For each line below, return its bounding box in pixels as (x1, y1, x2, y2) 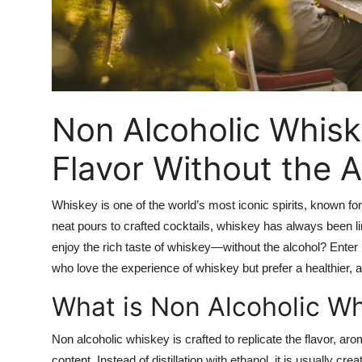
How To (12, 45, 60, 61)
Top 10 (12, 6, 53, 22)
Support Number (12, 85, 115, 101)
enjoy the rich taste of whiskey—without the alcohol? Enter (52, 240, 358, 255)
